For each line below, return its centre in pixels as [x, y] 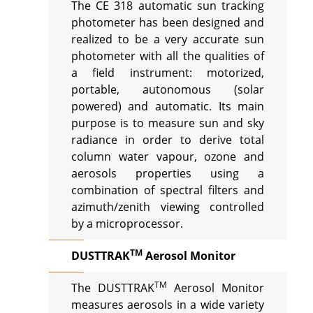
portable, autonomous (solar [168, 89]
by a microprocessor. [127, 223]
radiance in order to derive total [168, 139]
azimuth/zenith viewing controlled [168, 206]
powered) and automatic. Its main [168, 106]
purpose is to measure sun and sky [168, 123]
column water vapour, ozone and [168, 156]
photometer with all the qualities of [168, 56]
